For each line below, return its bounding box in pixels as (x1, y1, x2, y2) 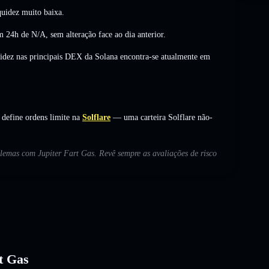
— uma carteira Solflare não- (110, 112, 213, 122)
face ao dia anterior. (96, 29, 166, 39)
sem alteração (50, 29, 96, 39)
